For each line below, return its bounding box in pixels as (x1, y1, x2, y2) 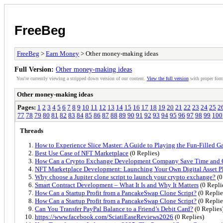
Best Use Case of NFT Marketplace (35, 149, 128, 157)
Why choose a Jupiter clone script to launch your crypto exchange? (35, 173, 216, 181)
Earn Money (46, 49, 79, 57)
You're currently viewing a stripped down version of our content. (16, 75, 147, 81)
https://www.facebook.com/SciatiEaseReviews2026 (35, 213, 173, 221)
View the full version (147, 75, 189, 81)
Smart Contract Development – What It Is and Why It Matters (35, 181, 199, 189)
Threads (20, 126, 43, 134)
